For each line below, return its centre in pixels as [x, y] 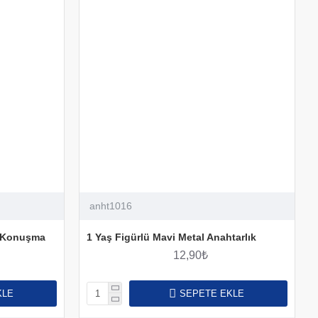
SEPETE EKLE [212, 293]
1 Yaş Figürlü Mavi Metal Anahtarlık [171, 237]
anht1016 [110, 205]
